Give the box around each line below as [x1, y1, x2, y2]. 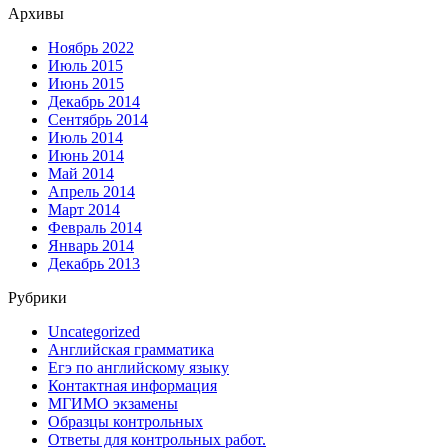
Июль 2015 [48, 56, 123, 74]
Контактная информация [48, 376, 217, 394]
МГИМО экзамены [48, 394, 178, 412]
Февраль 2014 [48, 218, 142, 236]
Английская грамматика [48, 340, 214, 358]
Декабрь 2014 [48, 92, 140, 110]
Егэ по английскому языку [48, 358, 229, 376]
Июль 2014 [48, 128, 123, 146]
